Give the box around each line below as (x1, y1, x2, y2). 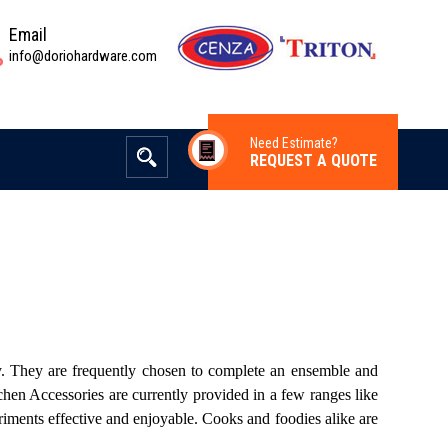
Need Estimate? (249, 135, 338, 151)
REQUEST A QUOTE (249, 151, 377, 170)
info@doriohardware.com (9, 47, 157, 65)
